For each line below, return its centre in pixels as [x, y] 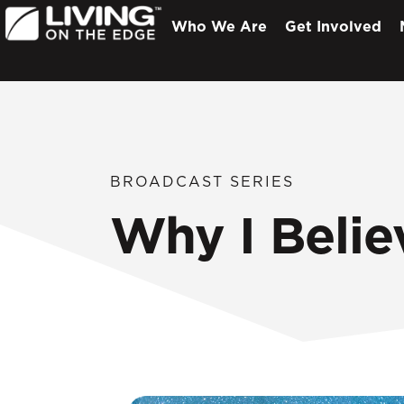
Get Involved [333, 26]
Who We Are [219, 26]
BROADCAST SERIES [202, 181]
